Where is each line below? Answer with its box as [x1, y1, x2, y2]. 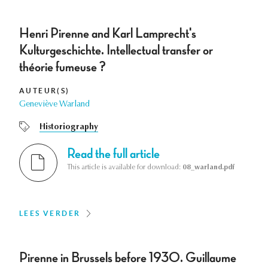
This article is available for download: [67, 164, 182, 172]
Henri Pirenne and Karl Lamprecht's [19, 26, 196, 41]
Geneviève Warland [19, 100, 90, 109]
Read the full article [67, 147, 160, 162]
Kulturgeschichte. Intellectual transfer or [19, 43, 213, 58]
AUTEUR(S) [19, 87, 70, 95]
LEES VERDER [19, 209, 81, 218]
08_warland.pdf [182, 164, 234, 172]
